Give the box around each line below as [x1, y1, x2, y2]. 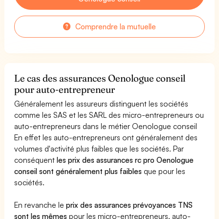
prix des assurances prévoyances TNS [66, 199, 193, 210]
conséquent [14, 154, 57, 165]
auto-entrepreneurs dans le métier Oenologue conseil [14, 121, 197, 131]
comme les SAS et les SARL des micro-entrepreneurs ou [14, 109, 204, 120]
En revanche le [14, 199, 66, 210]
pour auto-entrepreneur [14, 83, 115, 95]
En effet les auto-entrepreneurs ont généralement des [14, 132, 198, 142]
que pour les [142, 166, 186, 176]
